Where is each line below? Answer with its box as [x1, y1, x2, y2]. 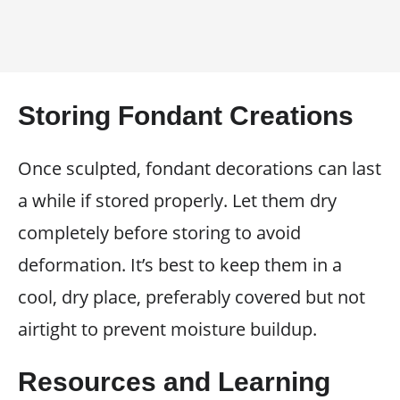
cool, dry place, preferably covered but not [18, 285, 365, 309]
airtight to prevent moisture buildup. [18, 317, 317, 341]
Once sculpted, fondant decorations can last [18, 156, 381, 180]
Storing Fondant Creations [18, 101, 354, 130]
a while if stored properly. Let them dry [18, 188, 337, 212]
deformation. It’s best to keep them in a [18, 253, 342, 277]
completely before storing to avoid [18, 221, 301, 245]
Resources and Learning [18, 367, 330, 396]
